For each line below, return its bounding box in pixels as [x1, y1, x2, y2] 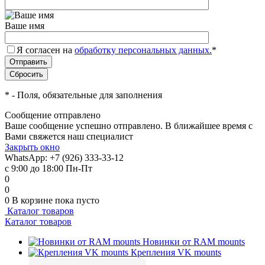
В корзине [12, 195, 55, 205]
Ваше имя [5, 21, 44, 31]
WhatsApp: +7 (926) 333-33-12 [5, 153, 124, 163]
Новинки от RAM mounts [143, 237, 245, 247]
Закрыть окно [5, 142, 60, 152]
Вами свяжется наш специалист [5, 131, 133, 141]
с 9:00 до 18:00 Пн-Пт [5, 163, 92, 173]
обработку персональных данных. [75, 45, 212, 55]
